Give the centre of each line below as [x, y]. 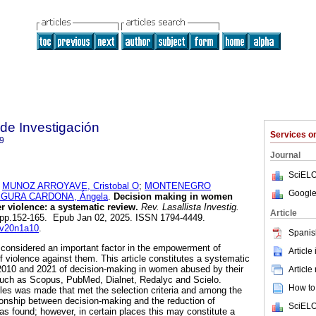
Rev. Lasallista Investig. [189, 207]
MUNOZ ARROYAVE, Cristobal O [71, 186]
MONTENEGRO [178, 186]
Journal [285, 155]
